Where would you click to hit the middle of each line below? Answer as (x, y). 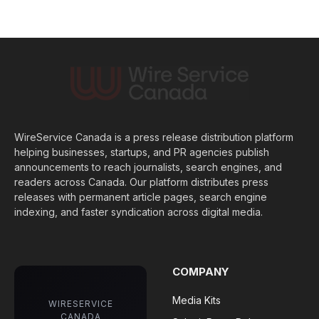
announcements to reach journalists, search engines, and (148, 167)
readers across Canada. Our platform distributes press (141, 182)
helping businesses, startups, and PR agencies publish (142, 152)
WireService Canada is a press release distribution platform (154, 137)
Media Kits (197, 300)
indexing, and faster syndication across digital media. (138, 212)
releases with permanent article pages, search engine (141, 197)
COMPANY (201, 272)
